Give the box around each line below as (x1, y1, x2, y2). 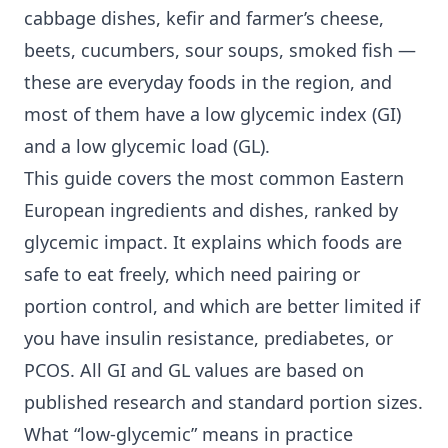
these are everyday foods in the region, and (24, 70, 392, 95)
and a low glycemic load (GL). (24, 134, 270, 159)
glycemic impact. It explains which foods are (24, 230, 402, 255)
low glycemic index (205, 102, 367, 127)
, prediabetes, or (254, 326, 393, 351)
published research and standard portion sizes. (24, 390, 423, 415)
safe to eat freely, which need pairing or (24, 262, 360, 287)
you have (24, 326, 105, 351)
